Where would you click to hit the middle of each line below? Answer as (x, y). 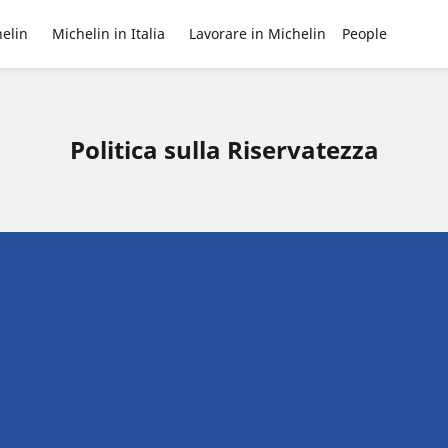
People (364, 33)
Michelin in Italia (108, 33)
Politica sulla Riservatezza (224, 149)
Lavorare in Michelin (257, 33)
